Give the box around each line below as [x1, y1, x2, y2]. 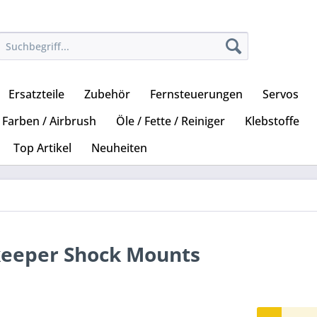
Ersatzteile [8, 86, 64, 103]
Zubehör [84, 86, 130, 103]
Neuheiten [91, 140, 147, 156]
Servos [263, 86, 299, 103]
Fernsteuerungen [150, 86, 243, 103]
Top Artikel [13, 140, 71, 156]
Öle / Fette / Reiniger [116, 113, 225, 129]
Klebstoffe [245, 113, 299, 129]
